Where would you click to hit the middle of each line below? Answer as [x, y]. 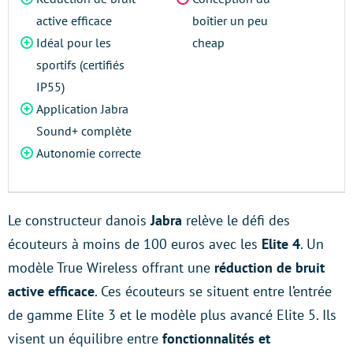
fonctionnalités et [216, 338]
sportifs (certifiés [80, 65]
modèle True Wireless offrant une [111, 268]
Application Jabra [82, 109]
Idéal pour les [74, 43]
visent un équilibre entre [85, 338]
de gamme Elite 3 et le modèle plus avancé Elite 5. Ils [172, 315]
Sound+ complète [84, 131]
